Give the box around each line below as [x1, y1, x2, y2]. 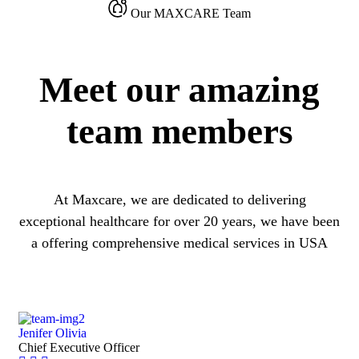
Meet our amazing [39, 70, 320, 111]
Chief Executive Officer [18, 341, 139, 355]
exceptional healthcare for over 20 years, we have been [19, 213, 340, 230]
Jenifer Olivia [18, 326, 87, 341]
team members [66, 111, 293, 152]
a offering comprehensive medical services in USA [31, 235, 328, 252]
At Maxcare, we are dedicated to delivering [53, 192, 306, 208]
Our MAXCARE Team [131, 6, 251, 21]
